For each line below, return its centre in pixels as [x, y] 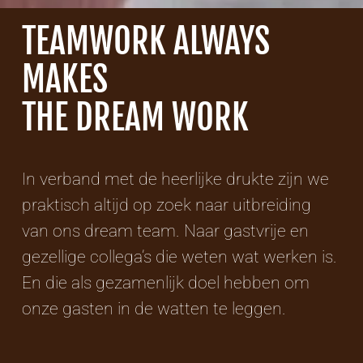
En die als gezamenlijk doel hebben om [166, 282]
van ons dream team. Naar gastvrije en [166, 231]
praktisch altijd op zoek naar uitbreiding [167, 205]
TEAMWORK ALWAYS [146, 41]
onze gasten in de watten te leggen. [154, 308]
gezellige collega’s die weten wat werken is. [180, 256]
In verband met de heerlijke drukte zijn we [176, 179]
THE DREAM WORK [136, 117]
